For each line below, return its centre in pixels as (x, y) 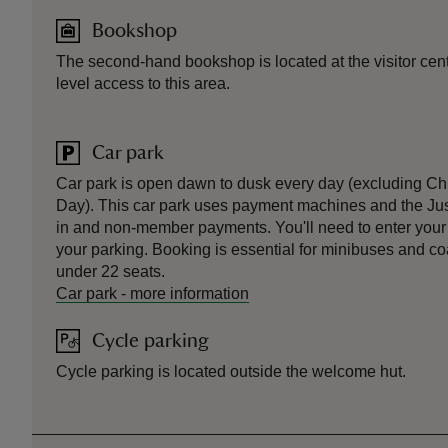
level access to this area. (143, 84)
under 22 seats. (110, 272)
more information (189, 294)
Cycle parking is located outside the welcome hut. (231, 372)
